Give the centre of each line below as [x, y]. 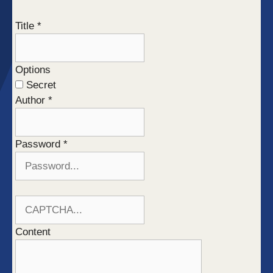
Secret [40, 85]
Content [33, 232]
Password [39, 144]
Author [30, 100]
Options [33, 70]
